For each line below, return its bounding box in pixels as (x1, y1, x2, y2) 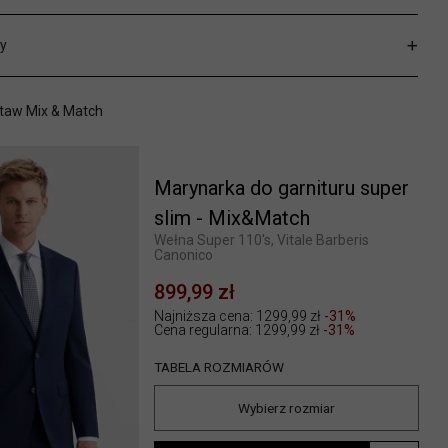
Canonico (153, 246, 213, 263)
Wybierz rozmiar (237, 399, 335, 416)
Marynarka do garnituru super (153, 175, 409, 200)
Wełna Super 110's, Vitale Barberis (153, 231, 369, 248)
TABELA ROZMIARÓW (153, 358, 284, 375)
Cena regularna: (153, 321, 255, 338)
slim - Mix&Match (153, 205, 310, 230)
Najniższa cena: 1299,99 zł (153, 307, 324, 324)
